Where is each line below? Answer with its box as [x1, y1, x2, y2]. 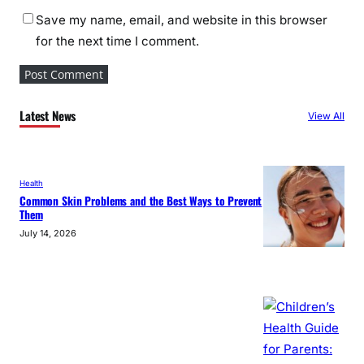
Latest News [19, 106, 76, 124]
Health [19, 179, 43, 188]
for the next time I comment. [36, 32, 199, 49]
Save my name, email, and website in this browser [36, 11, 327, 28]
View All [308, 109, 344, 122]
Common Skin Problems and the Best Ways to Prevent [19, 193, 262, 210]
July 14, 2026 [19, 227, 76, 240]
